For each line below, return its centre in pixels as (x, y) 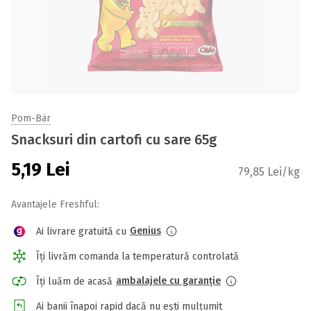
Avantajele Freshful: (55, 204)
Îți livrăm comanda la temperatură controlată (137, 256)
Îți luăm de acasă (74, 281)
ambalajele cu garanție (168, 281)
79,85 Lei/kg (269, 172)
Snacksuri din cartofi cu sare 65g (114, 140)
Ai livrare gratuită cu (81, 231)
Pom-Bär (31, 118)
